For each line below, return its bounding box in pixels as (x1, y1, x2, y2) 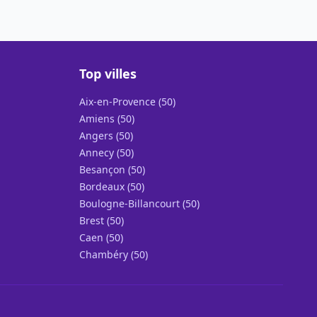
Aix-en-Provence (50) (79, 95, 175, 108)
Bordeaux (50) (79, 180, 144, 193)
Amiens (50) (79, 112, 134, 125)
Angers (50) (79, 129, 133, 142)
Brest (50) (79, 214, 124, 227)
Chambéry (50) (79, 248, 148, 261)
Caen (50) (79, 231, 123, 244)
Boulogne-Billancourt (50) (79, 197, 200, 210)
